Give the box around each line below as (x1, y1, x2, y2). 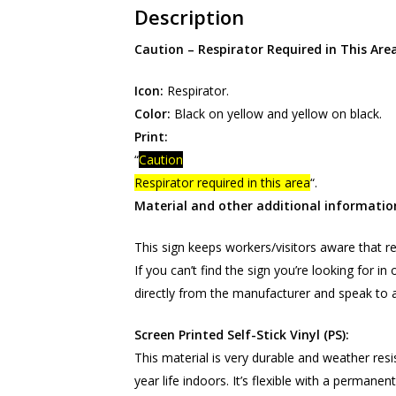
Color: (133, 105, 174, 122)
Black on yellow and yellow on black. (173, 105, 382, 122)
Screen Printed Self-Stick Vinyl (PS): (133, 326, 349, 343)
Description (133, 4, 244, 30)
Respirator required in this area (133, 174, 310, 191)
